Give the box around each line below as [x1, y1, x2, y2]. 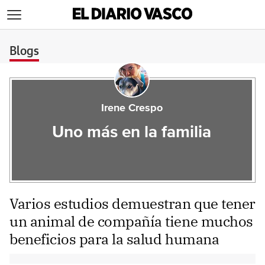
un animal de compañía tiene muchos [9, 212, 253, 231]
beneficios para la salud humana [9, 230, 219, 248]
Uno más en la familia [52, 124, 212, 141]
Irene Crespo [101, 103, 163, 114]
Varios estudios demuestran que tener [9, 194, 256, 213]
